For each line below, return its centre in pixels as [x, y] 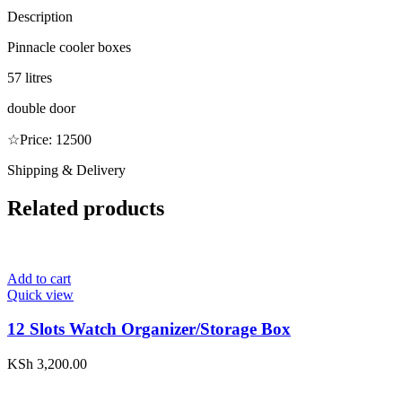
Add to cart [39, 278]
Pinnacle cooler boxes [69, 47]
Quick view [40, 294]
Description [40, 16]
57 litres [30, 77]
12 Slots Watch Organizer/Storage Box [149, 329]
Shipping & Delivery [66, 170]
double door [41, 108]
